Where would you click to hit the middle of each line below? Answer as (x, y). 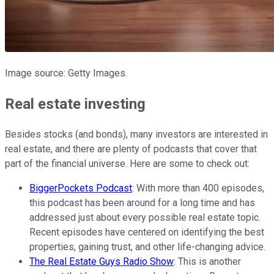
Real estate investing (75, 104)
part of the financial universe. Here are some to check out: (128, 164)
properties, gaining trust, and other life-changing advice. (147, 247)
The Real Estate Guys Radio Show (102, 262)
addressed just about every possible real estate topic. (145, 218)
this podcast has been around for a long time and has (142, 203)
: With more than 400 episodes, (198, 188)
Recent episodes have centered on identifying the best (147, 232)
